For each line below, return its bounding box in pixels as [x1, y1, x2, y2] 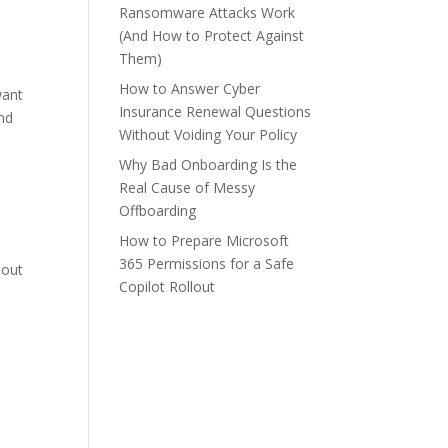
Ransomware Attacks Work [119, 3, 296, 22]
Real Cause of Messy [119, 178, 256, 197]
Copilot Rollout [119, 277, 216, 296]
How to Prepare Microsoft [119, 231, 290, 250]
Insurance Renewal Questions [119, 102, 312, 121]
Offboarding [119, 201, 197, 220]
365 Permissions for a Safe [119, 254, 295, 273]
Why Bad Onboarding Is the [119, 155, 298, 174]
